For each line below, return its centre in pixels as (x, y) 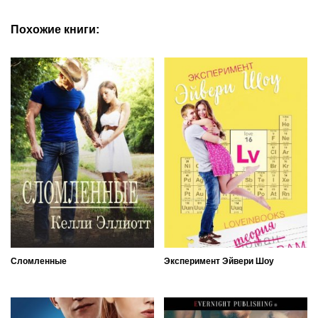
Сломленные (39, 262)
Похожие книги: (55, 29)
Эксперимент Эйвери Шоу (219, 262)
